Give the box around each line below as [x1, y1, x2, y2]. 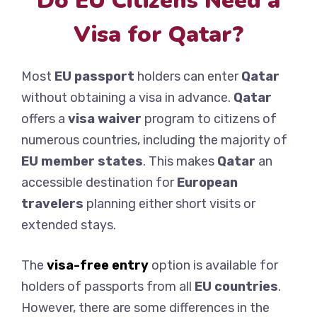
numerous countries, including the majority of [21, 132, 287, 149]
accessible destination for [21, 175, 177, 191]
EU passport [54, 69, 134, 85]
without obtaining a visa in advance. [21, 90, 234, 106]
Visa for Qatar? [74, 19, 243, 50]
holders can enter [134, 69, 241, 85]
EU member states [21, 154, 143, 170]
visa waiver [68, 111, 142, 127]
